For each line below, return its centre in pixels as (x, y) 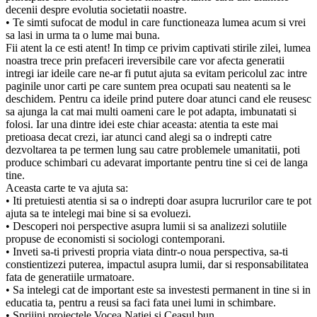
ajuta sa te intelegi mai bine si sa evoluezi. (98, 213)
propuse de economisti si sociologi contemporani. (115, 238)
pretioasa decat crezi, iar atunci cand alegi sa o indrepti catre (139, 137)
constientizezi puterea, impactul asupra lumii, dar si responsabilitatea (157, 264)
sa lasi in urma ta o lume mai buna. (83, 35)
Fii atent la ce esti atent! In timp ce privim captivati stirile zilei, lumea (158, 47)
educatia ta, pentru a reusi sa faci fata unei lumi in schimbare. (141, 302)
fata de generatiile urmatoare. (70, 277)
